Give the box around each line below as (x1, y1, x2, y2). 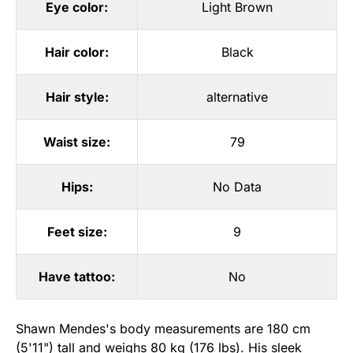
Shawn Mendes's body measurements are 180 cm (16, 321, 310, 337)
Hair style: (45, 89, 109, 106)
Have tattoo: (39, 269, 115, 285)
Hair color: (45, 44, 109, 61)
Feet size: (46, 224, 107, 240)
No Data (213, 179, 262, 195)
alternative (206, 89, 268, 106)
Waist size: (43, 134, 110, 150)
